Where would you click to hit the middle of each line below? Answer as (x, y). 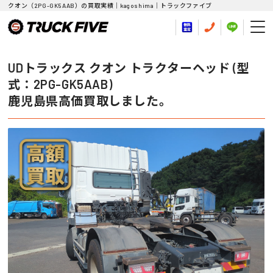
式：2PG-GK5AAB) (60, 84)
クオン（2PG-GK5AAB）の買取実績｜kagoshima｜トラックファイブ (110, 5)
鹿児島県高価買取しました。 (90, 101)
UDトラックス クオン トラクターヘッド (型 (129, 68)
